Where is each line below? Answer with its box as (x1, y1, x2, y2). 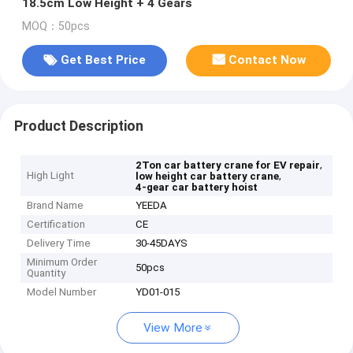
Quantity (27, 267, 66, 280)
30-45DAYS (136, 237, 188, 250)
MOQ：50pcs (21, 19, 90, 33)
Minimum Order (27, 256, 98, 269)
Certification (27, 218, 86, 231)
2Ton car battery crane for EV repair (136, 159, 321, 172)
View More (143, 321, 203, 336)
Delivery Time (27, 237, 91, 250)
